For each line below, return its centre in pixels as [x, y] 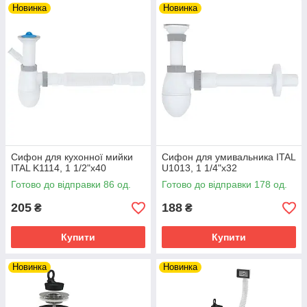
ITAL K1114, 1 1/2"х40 [59, 168]
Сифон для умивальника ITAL [229, 157]
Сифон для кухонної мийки [72, 157]
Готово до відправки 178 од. [224, 184]
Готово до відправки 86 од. [71, 184]
